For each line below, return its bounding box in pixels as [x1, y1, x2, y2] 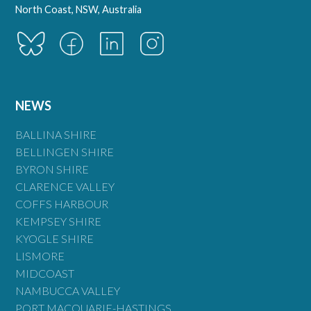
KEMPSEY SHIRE [15, 214, 102, 228]
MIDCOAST [15, 266, 75, 280]
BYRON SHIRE [15, 162, 90, 176]
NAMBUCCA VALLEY [15, 283, 121, 297]
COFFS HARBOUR [15, 196, 109, 210]
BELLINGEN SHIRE [15, 144, 115, 158]
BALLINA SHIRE [15, 127, 97, 141]
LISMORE [15, 249, 65, 262]
